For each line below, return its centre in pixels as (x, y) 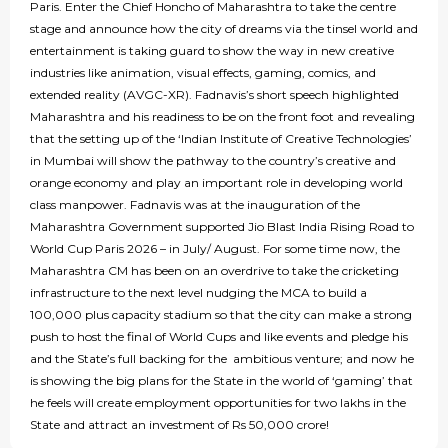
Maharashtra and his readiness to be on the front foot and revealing (222, 117)
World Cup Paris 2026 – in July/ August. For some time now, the (215, 249)
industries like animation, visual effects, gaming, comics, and (203, 73)
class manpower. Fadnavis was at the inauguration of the (195, 205)
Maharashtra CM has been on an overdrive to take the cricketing (214, 271)
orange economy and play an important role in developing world (216, 183)
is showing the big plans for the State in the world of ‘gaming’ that (221, 381)
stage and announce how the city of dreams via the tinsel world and (224, 29)
